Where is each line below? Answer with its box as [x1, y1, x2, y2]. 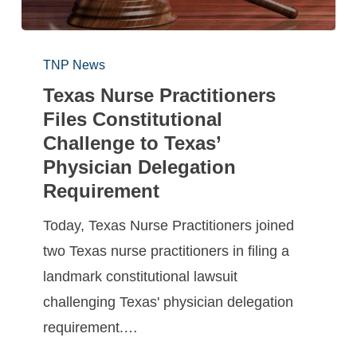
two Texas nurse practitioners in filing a [43, 243, 290, 260]
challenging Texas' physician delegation [43, 294, 294, 311]
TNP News [43, 58, 106, 73]
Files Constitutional [43, 108, 223, 131]
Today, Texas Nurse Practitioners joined [43, 218, 295, 234]
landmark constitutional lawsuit [43, 269, 238, 285]
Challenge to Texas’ [43, 132, 222, 155]
